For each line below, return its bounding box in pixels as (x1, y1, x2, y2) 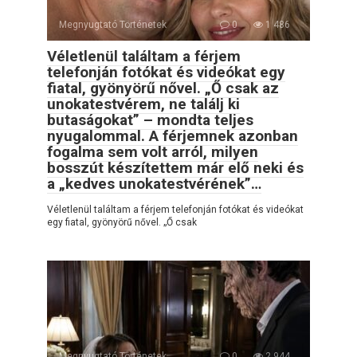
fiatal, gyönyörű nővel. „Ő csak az (47, 79, 279, 98)
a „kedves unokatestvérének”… (47, 175, 261, 194)
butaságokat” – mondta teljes (47, 111, 253, 130)
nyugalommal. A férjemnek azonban (47, 127, 298, 146)
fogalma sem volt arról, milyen (47, 143, 258, 162)
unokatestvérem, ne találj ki (47, 95, 240, 114)
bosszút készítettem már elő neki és (47, 159, 304, 178)
